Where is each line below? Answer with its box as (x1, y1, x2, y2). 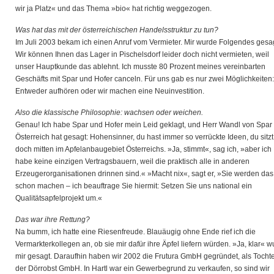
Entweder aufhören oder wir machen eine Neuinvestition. (15, 87, 204, 95)
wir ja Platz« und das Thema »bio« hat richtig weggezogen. (15, 4, 212, 13)
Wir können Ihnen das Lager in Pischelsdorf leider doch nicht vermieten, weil (15, 50, 269, 59)
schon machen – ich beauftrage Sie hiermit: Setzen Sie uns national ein (15, 182, 252, 190)
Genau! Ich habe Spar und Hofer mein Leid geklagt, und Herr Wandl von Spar (15, 120, 272, 129)
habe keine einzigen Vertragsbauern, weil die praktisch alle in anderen (15, 157, 250, 166)
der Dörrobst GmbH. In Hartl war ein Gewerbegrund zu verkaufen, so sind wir (15, 264, 270, 273)
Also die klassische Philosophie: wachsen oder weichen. (15, 108, 203, 117)
